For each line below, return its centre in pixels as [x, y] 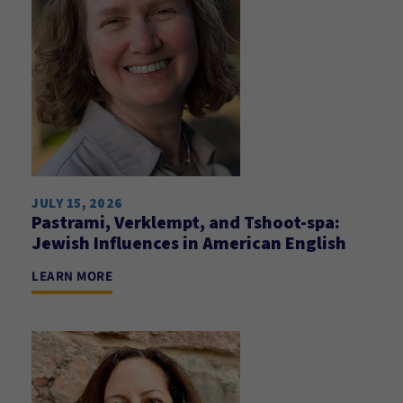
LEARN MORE [72, 276]
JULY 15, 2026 [77, 203]
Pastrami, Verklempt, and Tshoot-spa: [186, 222]
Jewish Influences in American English [189, 243]
